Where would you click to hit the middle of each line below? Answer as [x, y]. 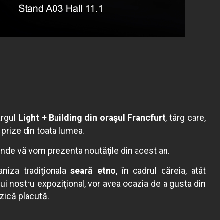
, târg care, [186, 117]
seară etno [93, 171]
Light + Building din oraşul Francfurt [91, 117]
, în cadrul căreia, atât [161, 171]
